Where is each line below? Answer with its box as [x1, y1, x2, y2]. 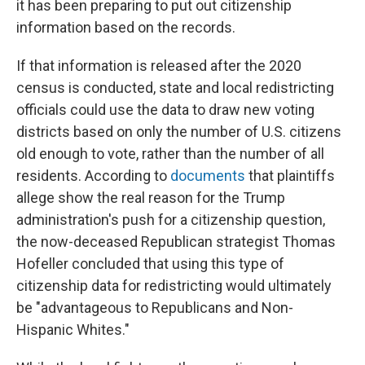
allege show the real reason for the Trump [16, 189, 285, 207]
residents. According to [16, 167, 170, 185]
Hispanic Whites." [16, 321, 130, 339]
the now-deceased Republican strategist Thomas [16, 233, 336, 251]
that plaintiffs [248, 167, 335, 185]
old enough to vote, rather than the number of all [16, 145, 324, 163]
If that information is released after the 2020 [16, 57, 301, 75]
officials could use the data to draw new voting [16, 101, 314, 119]
